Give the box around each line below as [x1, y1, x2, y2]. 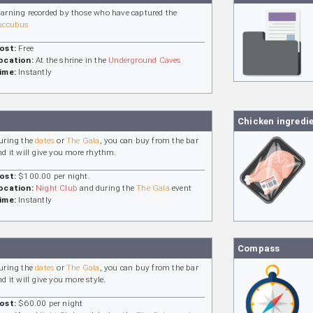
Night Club [36, 182, 78, 193]
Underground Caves [108, 55, 182, 66]
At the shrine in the [33, 55, 109, 66]
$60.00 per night [16, 298, 83, 309]
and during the [78, 182, 137, 193]
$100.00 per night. [16, 170, 90, 181]
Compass [238, 243, 280, 254]
